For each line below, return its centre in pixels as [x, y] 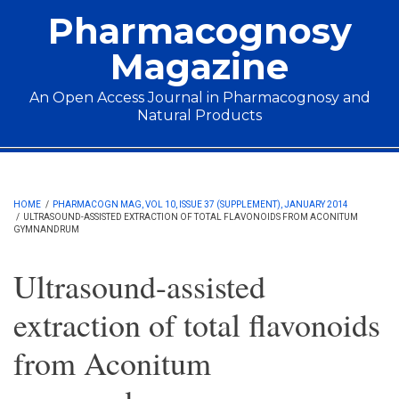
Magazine [199, 66]
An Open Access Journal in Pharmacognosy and [199, 98]
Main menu [70, 162]
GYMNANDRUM [46, 229]
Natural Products [199, 115]
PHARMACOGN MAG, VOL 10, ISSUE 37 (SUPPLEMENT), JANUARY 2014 [200, 204]
